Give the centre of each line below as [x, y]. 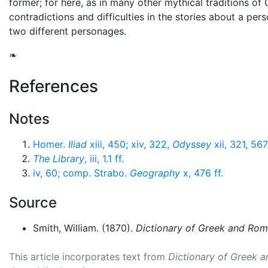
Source [33, 202]
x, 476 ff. [202, 173]
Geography [155, 173]
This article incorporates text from [89, 257]
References [54, 86]
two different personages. [68, 31]
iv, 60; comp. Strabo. [81, 173]
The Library [59, 159]
